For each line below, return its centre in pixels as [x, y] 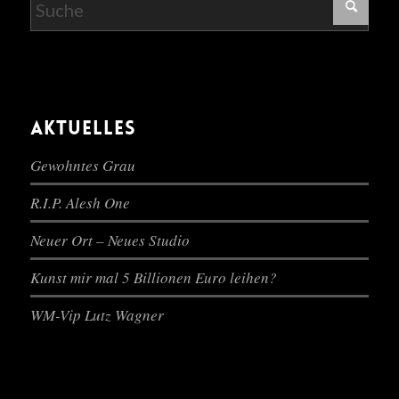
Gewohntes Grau [82, 166]
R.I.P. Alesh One [80, 203]
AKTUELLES [83, 130]
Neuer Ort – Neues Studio [110, 240]
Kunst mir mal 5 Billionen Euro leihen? [153, 278]
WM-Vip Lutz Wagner [97, 315]
